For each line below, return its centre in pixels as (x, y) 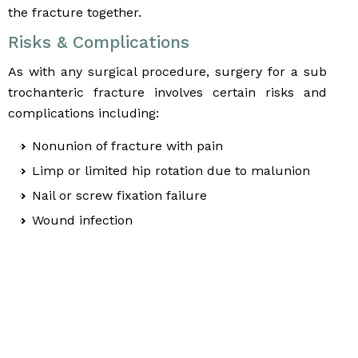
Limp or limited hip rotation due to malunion (171, 171)
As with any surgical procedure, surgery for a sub (167, 72)
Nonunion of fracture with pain (127, 146)
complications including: (84, 113)
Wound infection (82, 221)
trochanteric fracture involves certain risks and (167, 93)
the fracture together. (75, 13)
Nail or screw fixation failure (119, 196)
